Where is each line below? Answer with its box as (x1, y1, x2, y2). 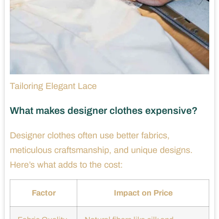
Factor (31, 189, 56, 197)
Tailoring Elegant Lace (10, 81, 97, 91)
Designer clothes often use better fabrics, (10, 131, 170, 141)
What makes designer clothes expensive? (10, 105, 197, 116)
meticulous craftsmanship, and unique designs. (10, 145, 193, 155)
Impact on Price (113, 189, 173, 197)
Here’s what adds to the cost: (10, 160, 123, 170)
